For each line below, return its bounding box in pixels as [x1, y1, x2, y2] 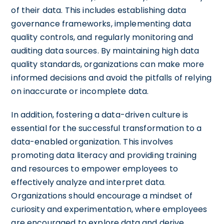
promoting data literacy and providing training [11, 149, 197, 161]
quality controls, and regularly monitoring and [11, 31, 193, 43]
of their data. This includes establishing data [11, 4, 186, 16]
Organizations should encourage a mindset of [11, 189, 192, 201]
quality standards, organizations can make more [11, 58, 204, 70]
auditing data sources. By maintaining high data [11, 44, 199, 56]
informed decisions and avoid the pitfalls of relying [11, 71, 212, 83]
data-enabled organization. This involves [11, 135, 173, 147]
